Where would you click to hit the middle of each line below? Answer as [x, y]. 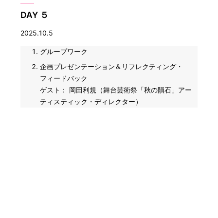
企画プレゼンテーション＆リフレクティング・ [112, 67]
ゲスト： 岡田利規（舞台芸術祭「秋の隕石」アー [116, 90]
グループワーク [64, 52]
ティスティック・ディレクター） [91, 102]
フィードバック [64, 78]
